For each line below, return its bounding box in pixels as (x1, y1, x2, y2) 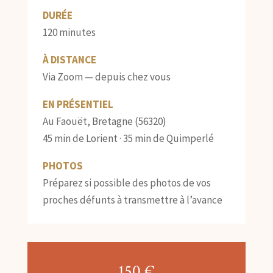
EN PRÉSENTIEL (42, 97, 113, 112)
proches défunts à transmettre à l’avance (42, 193, 222, 207)
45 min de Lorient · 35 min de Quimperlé (42, 132, 214, 146)
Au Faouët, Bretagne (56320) (42, 115, 166, 129)
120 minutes (42, 26, 96, 40)
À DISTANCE (42, 53, 96, 67)
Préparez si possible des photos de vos (42, 176, 211, 190)
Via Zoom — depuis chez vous (42, 70, 171, 84)
